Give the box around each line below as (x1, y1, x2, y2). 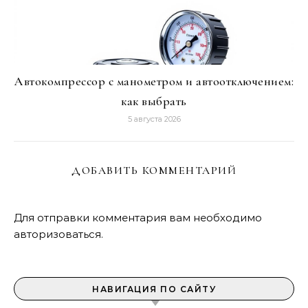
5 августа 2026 (127, 114, 181, 124)
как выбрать (121, 93, 187, 109)
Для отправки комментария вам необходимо (14, 211, 262, 224)
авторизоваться (14, 228, 101, 241)
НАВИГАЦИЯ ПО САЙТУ (92, 284, 216, 294)
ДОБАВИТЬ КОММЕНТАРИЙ (71, 164, 236, 177)
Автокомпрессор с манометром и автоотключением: (14, 74, 294, 89)
